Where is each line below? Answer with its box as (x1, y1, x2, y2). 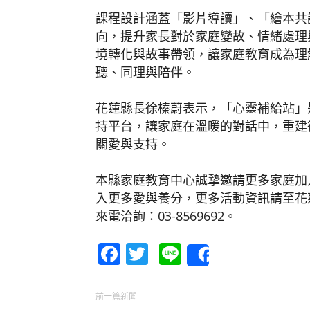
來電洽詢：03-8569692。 (95, 207, 237, 224)
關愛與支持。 (95, 135, 170, 152)
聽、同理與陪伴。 (95, 63, 195, 80)
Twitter (148, 238, 222, 268)
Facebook (120, 238, 218, 268)
